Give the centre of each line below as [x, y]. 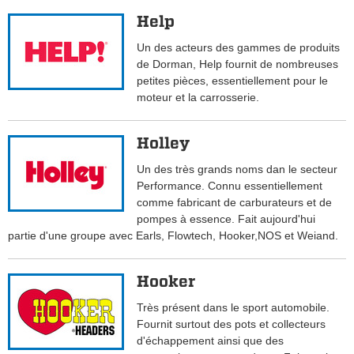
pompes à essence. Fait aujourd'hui [226, 219]
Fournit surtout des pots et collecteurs [232, 324]
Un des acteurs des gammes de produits [239, 48]
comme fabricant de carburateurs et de [235, 203]
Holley [164, 143]
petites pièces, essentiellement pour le [233, 81]
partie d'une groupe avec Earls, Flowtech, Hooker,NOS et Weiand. [173, 236]
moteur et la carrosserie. [198, 98]
